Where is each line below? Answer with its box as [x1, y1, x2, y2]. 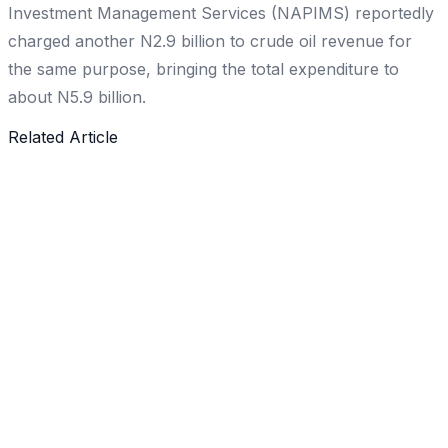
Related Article [8, 127, 118, 148]
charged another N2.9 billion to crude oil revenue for [8, 31, 412, 52]
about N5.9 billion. [8, 87, 146, 108]
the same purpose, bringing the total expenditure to [8, 59, 399, 80]
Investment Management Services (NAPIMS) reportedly [8, 3, 434, 24]
